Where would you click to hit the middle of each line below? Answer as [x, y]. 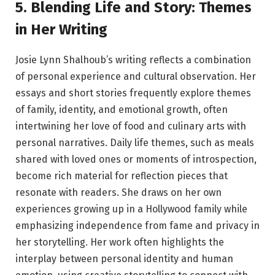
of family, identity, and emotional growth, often [122, 110]
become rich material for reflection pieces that [122, 176]
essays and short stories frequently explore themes [133, 93]
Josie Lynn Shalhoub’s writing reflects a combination [133, 60]
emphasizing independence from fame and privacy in [137, 226]
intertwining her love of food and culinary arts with [131, 126]
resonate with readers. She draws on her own [118, 193]
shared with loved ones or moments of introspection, [136, 160]
